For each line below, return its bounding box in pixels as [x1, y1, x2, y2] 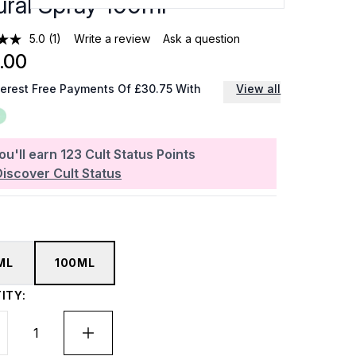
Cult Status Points [85, 146, 195, 162]
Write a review [74, 32, 151, 45]
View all [236, 82, 281, 95]
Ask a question [163, 32, 241, 45]
